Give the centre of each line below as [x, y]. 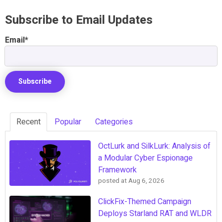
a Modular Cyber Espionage [145, 158]
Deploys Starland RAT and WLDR [155, 214]
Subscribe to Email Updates [79, 20]
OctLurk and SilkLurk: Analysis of [154, 146]
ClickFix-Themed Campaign [145, 202]
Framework [117, 170]
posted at [112, 181]
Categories [114, 122]
